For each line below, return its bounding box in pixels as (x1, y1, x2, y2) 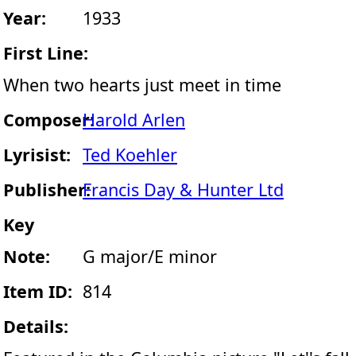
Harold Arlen (83, 108, 185, 131)
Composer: (3, 108, 95, 131)
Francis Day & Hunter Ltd (83, 178, 284, 201)
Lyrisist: (3, 143, 71, 166)
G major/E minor (83, 245, 217, 268)
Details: (3, 315, 68, 338)
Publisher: (3, 178, 91, 201)
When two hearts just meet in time (3, 73, 281, 96)
